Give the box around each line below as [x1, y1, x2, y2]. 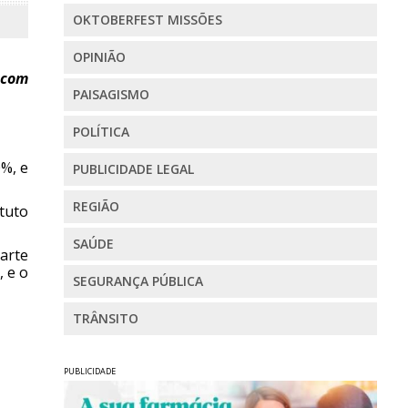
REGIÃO [72, 198, 119, 216]
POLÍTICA [72, 123, 129, 141]
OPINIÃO [72, 48, 126, 66]
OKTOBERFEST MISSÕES [72, 11, 222, 29]
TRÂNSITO [72, 310, 138, 328]
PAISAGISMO [72, 86, 149, 104]
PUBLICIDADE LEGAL [72, 160, 194, 178]
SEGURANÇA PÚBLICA [72, 272, 203, 291]
